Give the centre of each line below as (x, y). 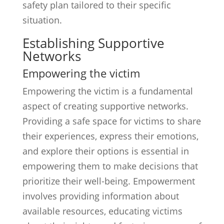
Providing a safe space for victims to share (111, 121)
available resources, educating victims (102, 211)
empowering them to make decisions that (110, 166)
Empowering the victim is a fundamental (107, 91)
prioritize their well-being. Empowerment (108, 181)
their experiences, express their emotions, (110, 136)
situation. (42, 20)
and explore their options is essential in (105, 151)
